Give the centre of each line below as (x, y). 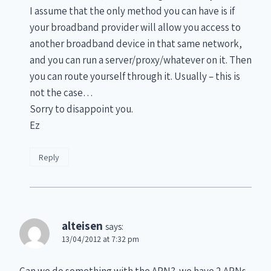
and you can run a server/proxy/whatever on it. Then (141, 60)
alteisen (82, 225)
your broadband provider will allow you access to (135, 27)
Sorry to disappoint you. (81, 109)
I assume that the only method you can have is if (132, 11)
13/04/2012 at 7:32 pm (100, 239)
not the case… (61, 92)
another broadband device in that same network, (136, 43)
